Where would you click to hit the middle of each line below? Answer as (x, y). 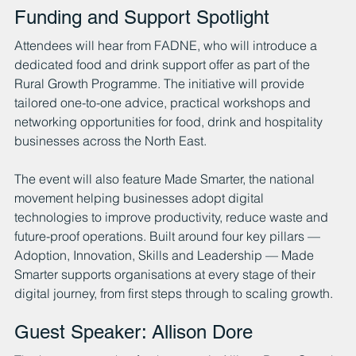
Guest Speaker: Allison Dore (133, 331)
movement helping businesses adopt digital (141, 197)
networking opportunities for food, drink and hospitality (170, 121)
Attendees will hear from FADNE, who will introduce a (167, 45)
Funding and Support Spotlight (142, 17)
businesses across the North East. (110, 140)
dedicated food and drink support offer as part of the (164, 64)
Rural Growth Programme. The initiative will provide (161, 83)
